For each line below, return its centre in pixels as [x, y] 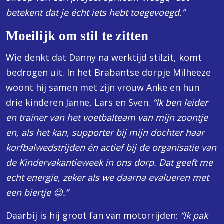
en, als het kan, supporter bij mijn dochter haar [105, 132]
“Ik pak [194, 215]
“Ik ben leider [180, 102]
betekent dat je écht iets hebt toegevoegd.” [95, 12]
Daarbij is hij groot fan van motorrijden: [93, 215]
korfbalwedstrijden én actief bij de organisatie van [111, 147]
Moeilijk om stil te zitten [77, 36]
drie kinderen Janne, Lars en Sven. [79, 102]
